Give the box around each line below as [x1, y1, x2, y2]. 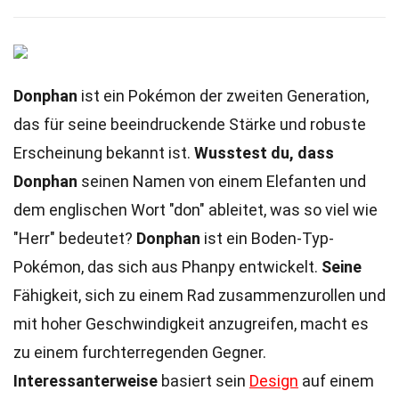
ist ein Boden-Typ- [200, 229, 334, 248]
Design [249, 371, 298, 390]
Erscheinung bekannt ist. [13, 143, 194, 162]
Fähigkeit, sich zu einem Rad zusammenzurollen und [13, 286, 386, 305]
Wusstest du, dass [194, 143, 334, 162]
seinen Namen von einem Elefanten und [77, 172, 366, 191]
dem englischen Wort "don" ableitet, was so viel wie [13, 200, 378, 219]
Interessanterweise [13, 371, 158, 390]
